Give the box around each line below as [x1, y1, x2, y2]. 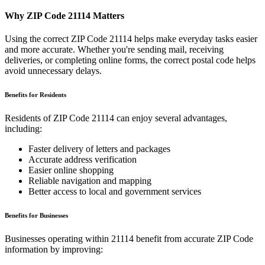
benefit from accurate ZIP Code [134, 234, 253, 244]
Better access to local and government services [28, 186, 201, 197]
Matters [91, 10, 124, 21]
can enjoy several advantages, [114, 113, 227, 124]
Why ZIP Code [5, 10, 68, 21]
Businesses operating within [5, 234, 111, 244]
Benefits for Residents [5, 91, 66, 99]
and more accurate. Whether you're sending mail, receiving [5, 44, 224, 55]
